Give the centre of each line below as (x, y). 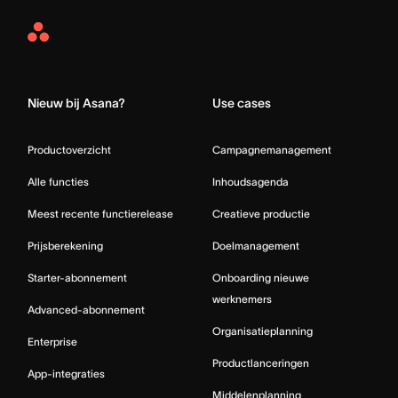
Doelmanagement (256, 245)
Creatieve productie (261, 213)
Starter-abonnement (77, 277)
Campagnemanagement (272, 149)
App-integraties (66, 373)
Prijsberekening (65, 245)
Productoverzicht (69, 149)
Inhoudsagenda (251, 181)
